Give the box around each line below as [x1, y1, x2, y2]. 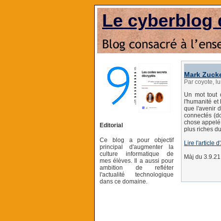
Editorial [100, 121, 123, 129]
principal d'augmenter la [100, 143, 174, 150]
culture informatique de [100, 150, 174, 157]
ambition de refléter [100, 164, 174, 171]
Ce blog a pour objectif [100, 136, 174, 144]
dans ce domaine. [100, 178, 147, 185]
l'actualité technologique [100, 171, 174, 178]
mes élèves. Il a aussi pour [100, 157, 174, 164]
